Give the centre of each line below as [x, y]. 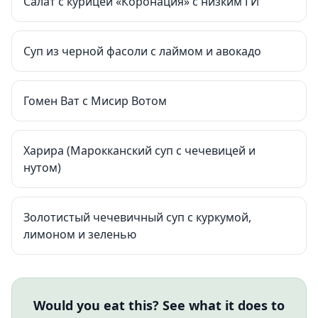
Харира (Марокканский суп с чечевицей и [139, 150]
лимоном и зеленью [80, 234]
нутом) [42, 168]
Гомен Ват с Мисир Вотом [95, 101]
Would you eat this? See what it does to [159, 305]
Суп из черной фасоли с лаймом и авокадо [142, 51]
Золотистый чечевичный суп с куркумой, [137, 217]
